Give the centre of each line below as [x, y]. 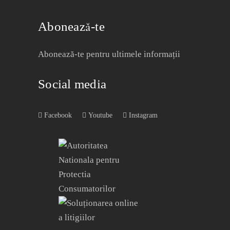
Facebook [57, 116]
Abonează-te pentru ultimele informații [109, 54]
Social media [72, 84]
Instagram [142, 116]
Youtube [99, 116]
